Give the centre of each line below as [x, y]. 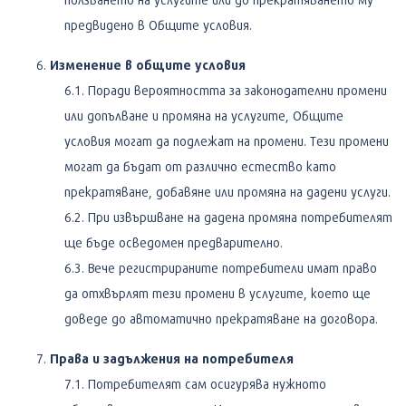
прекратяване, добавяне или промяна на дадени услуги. [227, 191]
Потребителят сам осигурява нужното [207, 383]
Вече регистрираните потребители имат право [232, 267]
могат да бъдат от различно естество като [200, 166]
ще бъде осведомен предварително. [174, 242]
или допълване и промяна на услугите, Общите [204, 115]
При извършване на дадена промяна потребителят [240, 217]
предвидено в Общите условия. [158, 24]
